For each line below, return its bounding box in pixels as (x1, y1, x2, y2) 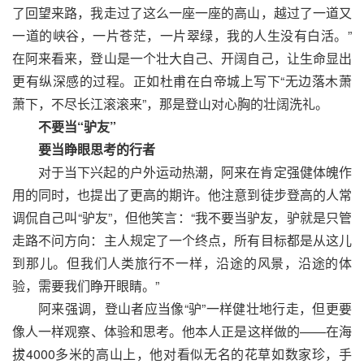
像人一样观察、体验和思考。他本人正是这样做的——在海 (12, 321, 352, 340)
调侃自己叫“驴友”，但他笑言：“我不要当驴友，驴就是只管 (12, 207, 352, 227)
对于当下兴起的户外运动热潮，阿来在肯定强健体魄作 (38, 162, 352, 181)
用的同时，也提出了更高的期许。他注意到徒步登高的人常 (12, 184, 352, 204)
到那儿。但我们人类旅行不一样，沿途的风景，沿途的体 (12, 253, 352, 272)
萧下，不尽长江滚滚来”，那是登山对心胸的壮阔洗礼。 (12, 93, 328, 113)
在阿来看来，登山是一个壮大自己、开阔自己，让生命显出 (12, 48, 352, 67)
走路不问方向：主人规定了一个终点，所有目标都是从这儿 (12, 230, 352, 249)
